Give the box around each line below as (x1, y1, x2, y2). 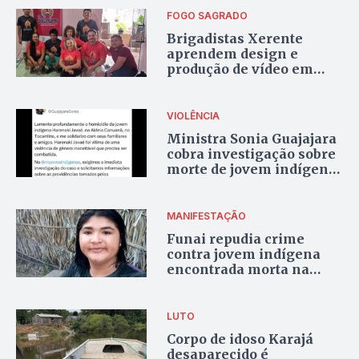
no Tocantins (167, 175, 256, 192)
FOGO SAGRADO (167, 9, 248, 22)
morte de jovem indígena (167, 160, 337, 177)
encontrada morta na (167, 260, 310, 277)
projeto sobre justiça (167, 75, 304, 92)
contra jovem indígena (167, 245, 321, 262)
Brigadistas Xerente (167, 30, 304, 46)
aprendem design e (167, 45, 299, 62)
